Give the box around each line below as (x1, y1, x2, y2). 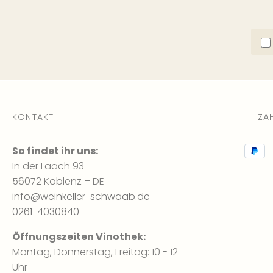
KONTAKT (12, 110, 54, 123)
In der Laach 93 (12, 158, 84, 173)
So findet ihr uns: (12, 143, 98, 158)
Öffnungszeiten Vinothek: (12, 229, 146, 244)
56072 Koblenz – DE (12, 174, 104, 188)
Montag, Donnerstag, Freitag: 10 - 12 (12, 244, 178, 259)
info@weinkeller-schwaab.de (12, 189, 150, 204)
